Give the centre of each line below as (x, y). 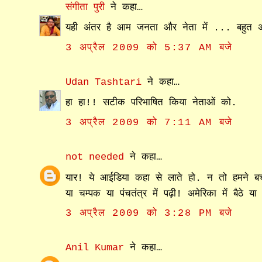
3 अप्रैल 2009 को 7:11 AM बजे (149, 122)
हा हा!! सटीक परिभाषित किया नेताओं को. (151, 103)
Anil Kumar (95, 248)
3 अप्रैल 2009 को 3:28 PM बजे (149, 213)
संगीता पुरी (88, 7)
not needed (95, 157)
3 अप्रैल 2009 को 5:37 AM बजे (149, 47)
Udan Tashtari (104, 82)
